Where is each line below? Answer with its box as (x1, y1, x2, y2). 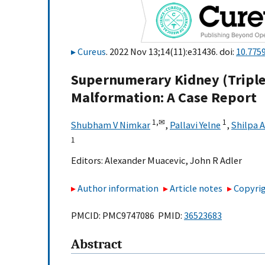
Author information (77, 182, 159, 194)
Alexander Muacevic (105, 154, 185, 167)
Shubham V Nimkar (71, 119, 150, 131)
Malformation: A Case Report (71, 88, 257, 107)
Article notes (170, 182, 223, 194)
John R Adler (190, 154, 242, 167)
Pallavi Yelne (170, 119, 221, 131)
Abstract (71, 237, 122, 253)
